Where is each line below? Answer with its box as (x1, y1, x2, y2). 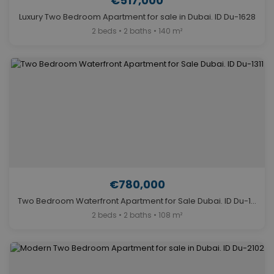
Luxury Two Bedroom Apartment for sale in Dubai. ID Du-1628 (18, 11, 256, 23)
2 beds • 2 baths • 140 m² (92, 26, 182, 37)
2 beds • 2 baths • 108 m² (92, 210, 182, 221)
